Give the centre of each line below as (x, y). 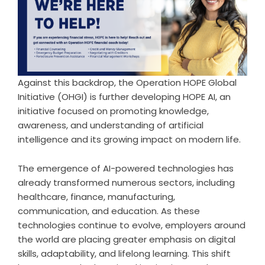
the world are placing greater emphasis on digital (127, 239)
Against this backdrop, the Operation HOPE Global (127, 82)
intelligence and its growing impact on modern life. (129, 139)
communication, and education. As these (109, 211)
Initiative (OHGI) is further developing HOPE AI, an (124, 96)
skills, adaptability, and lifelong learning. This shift (124, 253)
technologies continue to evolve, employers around (132, 225)
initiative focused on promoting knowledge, (113, 111)
